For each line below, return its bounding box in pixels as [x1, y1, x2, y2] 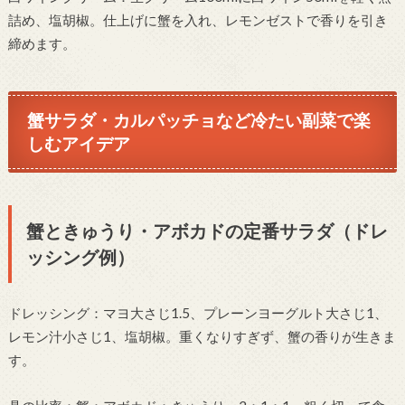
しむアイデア [27, 133, 131, 155]
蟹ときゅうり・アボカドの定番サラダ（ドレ [25, 220, 388, 242]
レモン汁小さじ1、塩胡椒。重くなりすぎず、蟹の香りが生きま [7, 328, 396, 345]
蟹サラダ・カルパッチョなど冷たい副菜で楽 [27, 109, 372, 131]
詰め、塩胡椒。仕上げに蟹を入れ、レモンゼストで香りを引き [7, 11, 388, 28]
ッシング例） [25, 246, 135, 268]
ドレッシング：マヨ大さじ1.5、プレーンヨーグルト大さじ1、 [7, 305, 388, 322]
